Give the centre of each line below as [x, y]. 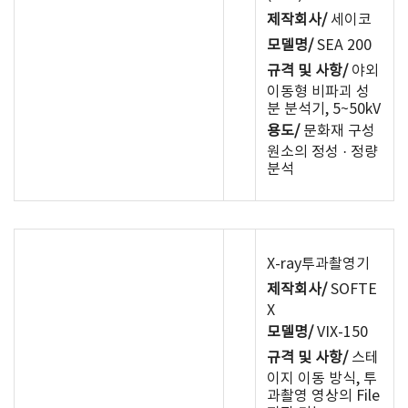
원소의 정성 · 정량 [322, 152]
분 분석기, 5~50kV [324, 109]
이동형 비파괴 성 [318, 92]
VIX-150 [341, 332]
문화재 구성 [337, 131]
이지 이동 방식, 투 [322, 379]
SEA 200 [342, 46]
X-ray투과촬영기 [318, 264]
